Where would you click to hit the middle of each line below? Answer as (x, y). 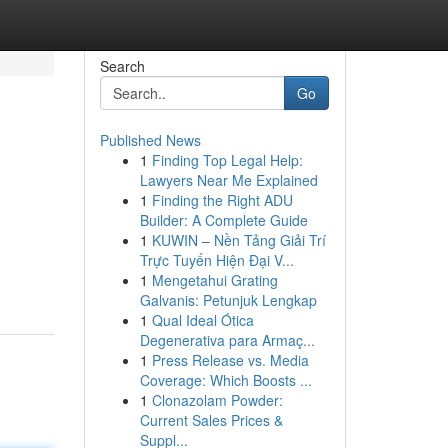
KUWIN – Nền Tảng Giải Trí (238, 240)
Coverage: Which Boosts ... (225, 380)
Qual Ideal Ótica (202, 320)
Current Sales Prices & (211, 420)
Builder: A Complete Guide (223, 220)
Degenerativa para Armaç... (227, 340)
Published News (150, 140)
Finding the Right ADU (222, 200)
